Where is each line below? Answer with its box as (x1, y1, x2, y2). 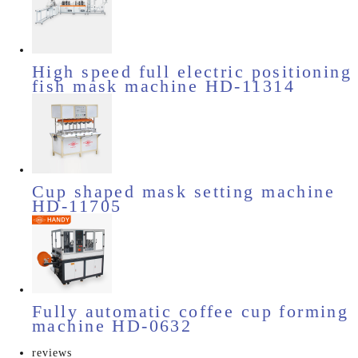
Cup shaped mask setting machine (32, 181, 336, 202)
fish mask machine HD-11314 (32, 76, 295, 97)
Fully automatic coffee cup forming (32, 301, 349, 322)
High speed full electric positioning (32, 62, 352, 82)
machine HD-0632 (32, 316, 193, 336)
